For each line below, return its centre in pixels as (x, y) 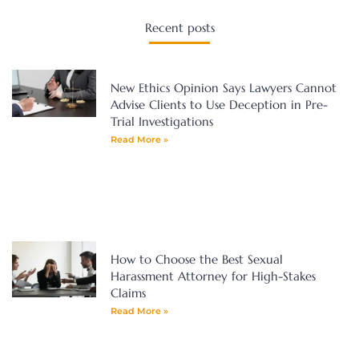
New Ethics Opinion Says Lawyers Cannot (223, 87)
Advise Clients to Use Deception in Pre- (219, 104)
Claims (128, 292)
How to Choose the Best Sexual (196, 259)
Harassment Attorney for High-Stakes (213, 276)
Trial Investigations (161, 121)
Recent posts (179, 27)
